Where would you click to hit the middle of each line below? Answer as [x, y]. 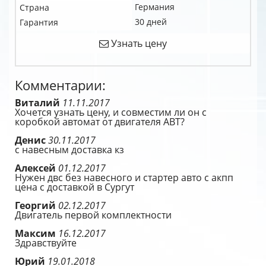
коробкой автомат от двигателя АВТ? [100, 122]
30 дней [151, 22]
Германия [155, 7]
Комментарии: [60, 85]
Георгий [37, 205]
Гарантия [39, 22]
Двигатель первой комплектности [93, 215]
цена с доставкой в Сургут [75, 187]
